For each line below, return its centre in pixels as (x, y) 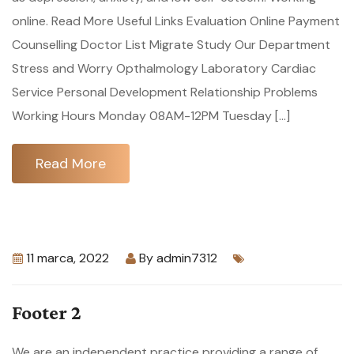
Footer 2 (47, 313)
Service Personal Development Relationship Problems (165, 92)
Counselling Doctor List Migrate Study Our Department (171, 45)
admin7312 (187, 258)
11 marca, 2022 (68, 258)
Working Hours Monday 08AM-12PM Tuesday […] (151, 116)
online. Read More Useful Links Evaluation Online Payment (176, 21)
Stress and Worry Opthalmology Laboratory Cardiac (164, 68)
